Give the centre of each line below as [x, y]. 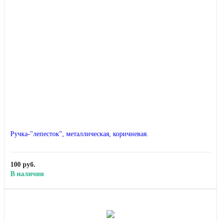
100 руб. [23, 165]
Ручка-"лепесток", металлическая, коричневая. [79, 134]
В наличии [27, 174]
